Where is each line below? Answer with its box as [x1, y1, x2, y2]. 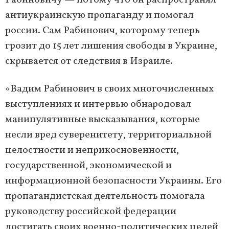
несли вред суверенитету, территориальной [5, 128, 212, 143]
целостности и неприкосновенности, [5, 143, 179, 158]
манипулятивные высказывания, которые [5, 112, 200, 127]
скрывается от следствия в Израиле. [5, 54, 173, 69]
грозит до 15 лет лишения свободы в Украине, [5, 39, 217, 54]
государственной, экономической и [5, 158, 172, 173]
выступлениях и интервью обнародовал [5, 97, 191, 112]
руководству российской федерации [5, 204, 176, 219]
